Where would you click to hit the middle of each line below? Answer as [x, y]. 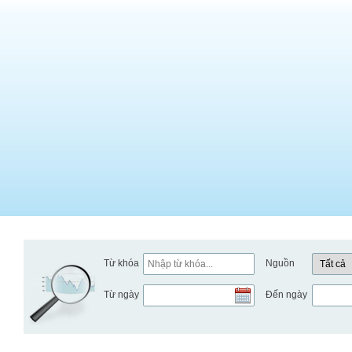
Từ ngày [121, 295]
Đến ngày [286, 295]
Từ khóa [121, 263]
